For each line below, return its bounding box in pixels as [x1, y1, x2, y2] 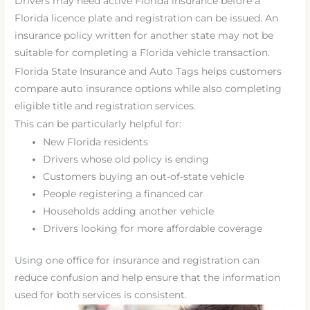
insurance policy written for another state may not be [15, 30, 274, 42]
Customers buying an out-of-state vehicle [43, 171, 245, 183]
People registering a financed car [43, 188, 204, 200]
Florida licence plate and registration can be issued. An [15, 12, 279, 24]
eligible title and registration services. [15, 100, 197, 111]
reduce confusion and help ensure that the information [15, 271, 281, 283]
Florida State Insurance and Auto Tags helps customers [15, 65, 282, 77]
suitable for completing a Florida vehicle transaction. [15, 47, 271, 59]
